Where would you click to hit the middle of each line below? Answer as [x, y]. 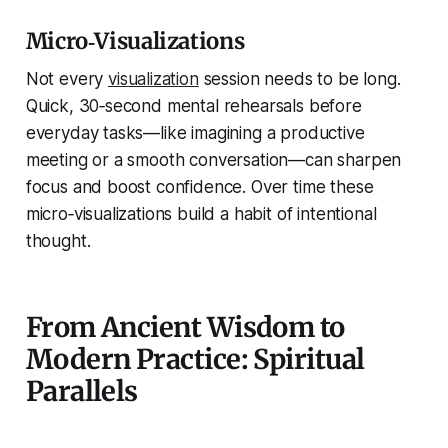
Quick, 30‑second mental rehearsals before [193, 106]
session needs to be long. [299, 79]
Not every [67, 79]
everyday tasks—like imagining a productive [195, 133]
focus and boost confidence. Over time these [199, 187]
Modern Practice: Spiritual [195, 359]
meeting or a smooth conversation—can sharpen [213, 160]
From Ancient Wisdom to [185, 327]
